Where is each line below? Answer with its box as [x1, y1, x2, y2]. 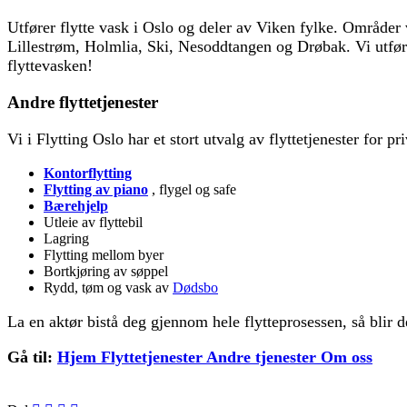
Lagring [44, 230, 89, 246]
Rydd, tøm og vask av [44, 279, 173, 295]
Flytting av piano [44, 181, 148, 197]
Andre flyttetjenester [7, 92, 158, 112]
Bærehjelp [44, 197, 108, 213]
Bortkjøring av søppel [44, 263, 168, 279]
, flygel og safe [148, 181, 236, 197]
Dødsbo [173, 279, 218, 295]
